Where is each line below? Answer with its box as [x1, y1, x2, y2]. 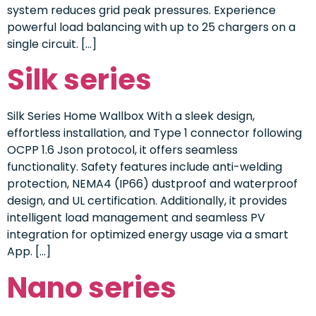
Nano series [7, 267, 176, 308]
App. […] [7, 243, 51, 260]
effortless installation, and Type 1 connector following [7, 125, 302, 142]
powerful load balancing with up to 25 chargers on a [7, 19, 296, 36]
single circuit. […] [7, 36, 97, 53]
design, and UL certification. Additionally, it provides [7, 193, 287, 209]
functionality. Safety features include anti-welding [7, 159, 282, 176]
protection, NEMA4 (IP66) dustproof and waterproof [7, 176, 298, 193]
